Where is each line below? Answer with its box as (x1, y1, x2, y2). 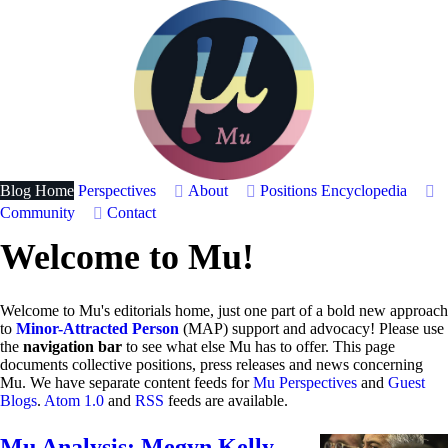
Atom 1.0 (44, 392, 104, 409)
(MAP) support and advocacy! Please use (179, 320, 444, 337)
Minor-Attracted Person (16, 320, 179, 337)
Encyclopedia (321, 182, 407, 199)
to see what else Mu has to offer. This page (122, 338, 395, 355)
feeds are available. (164, 392, 288, 409)
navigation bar (23, 338, 122, 355)
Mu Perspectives (253, 374, 357, 391)
